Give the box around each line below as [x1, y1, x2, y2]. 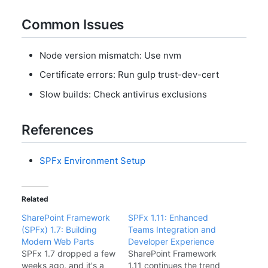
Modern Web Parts [22, 236, 94, 246]
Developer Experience [128, 236, 214, 246]
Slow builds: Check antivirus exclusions [39, 88, 207, 100]
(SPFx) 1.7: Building [22, 224, 97, 234]
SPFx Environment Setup [39, 155, 145, 166]
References [22, 121, 93, 138]
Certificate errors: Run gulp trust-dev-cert [39, 69, 219, 81]
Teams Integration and [128, 224, 216, 234]
